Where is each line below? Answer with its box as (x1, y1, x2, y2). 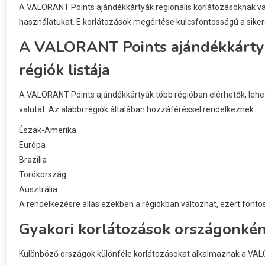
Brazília (19, 154, 47, 164)
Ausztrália (19, 184, 57, 194)
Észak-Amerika (19, 125, 76, 135)
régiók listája (19, 59, 110, 80)
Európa (19, 140, 46, 150)
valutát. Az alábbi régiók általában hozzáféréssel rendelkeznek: (19, 104, 256, 114)
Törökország (19, 169, 66, 179)
